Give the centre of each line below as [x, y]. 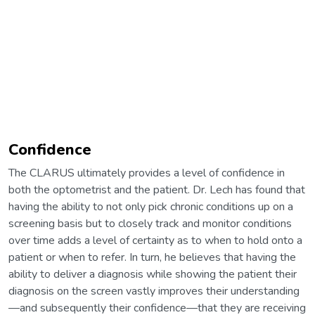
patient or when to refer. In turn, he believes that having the [152, 257]
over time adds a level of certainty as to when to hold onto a [155, 240]
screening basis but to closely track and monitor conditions [150, 223]
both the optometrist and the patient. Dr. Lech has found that [157, 189]
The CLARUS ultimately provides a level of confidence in [147, 173]
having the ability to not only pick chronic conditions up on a [151, 206]
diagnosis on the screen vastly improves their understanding [154, 291]
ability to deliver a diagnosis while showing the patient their [153, 274]
